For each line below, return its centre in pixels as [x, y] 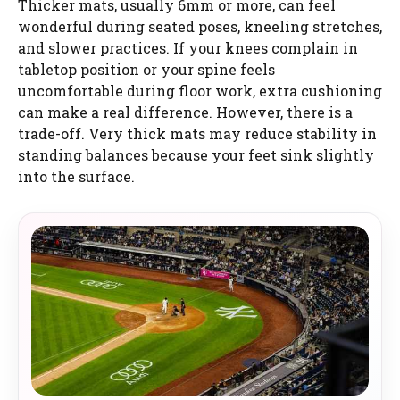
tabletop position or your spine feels [146, 69]
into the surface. [76, 176]
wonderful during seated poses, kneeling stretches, [200, 26]
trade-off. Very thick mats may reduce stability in [197, 133]
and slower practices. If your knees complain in [188, 47]
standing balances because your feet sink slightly [196, 154]
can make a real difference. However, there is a [185, 112]
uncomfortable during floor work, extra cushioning [200, 90]
